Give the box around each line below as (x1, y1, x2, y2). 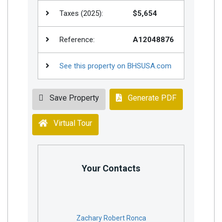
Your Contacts (82, 163, 140, 173)
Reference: (57, 35, 95, 44)
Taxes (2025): (57, 8, 103, 18)
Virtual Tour (48, 118, 92, 128)
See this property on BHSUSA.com (59, 61, 171, 70)
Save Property (46, 93, 99, 103)
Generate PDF (122, 93, 176, 103)
